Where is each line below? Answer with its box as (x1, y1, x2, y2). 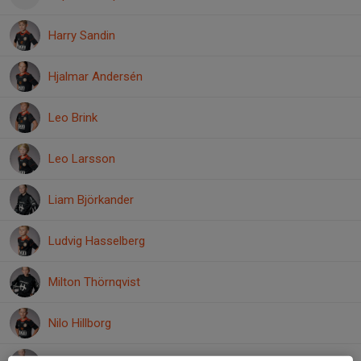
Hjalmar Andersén (48, 69, 143, 84)
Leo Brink (48, 110, 98, 125)
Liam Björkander (48, 193, 134, 207)
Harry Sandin (48, 28, 115, 43)
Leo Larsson (48, 151, 115, 166)
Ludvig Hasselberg (48, 234, 145, 248)
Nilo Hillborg (48, 316, 111, 330)
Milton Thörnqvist (48, 275, 140, 289)
